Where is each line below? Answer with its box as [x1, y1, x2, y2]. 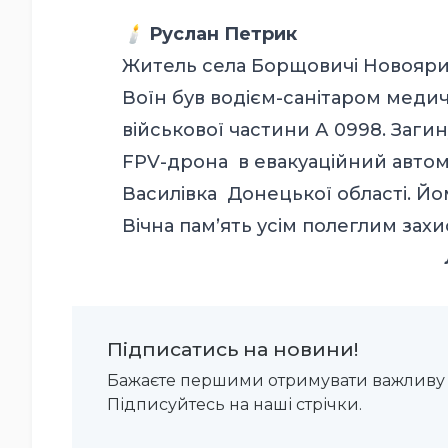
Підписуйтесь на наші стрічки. [107, 395, 362, 415]
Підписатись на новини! [107, 337, 358, 362]
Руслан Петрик [149, 23, 297, 46]
